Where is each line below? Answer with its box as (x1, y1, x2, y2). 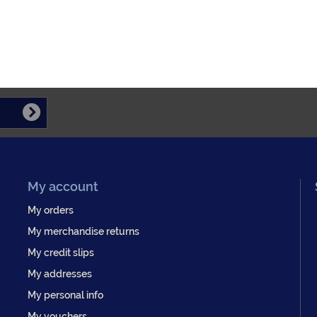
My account (28, 179, 98, 195)
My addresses (28, 267, 92, 280)
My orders (28, 204, 74, 217)
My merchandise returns (28, 225, 139, 238)
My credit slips (28, 246, 94, 259)
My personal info (28, 289, 103, 301)
